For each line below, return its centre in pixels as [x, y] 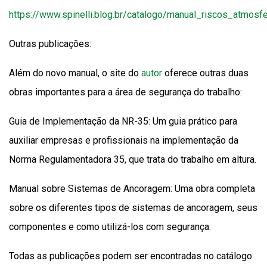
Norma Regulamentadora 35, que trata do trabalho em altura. [133, 159]
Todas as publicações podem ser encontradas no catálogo [131, 256]
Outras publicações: [50, 44]
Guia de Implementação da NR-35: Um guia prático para [123, 121]
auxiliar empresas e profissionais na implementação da [124, 140]
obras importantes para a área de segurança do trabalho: [125, 92]
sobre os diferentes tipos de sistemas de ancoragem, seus [133, 208]
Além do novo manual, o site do [75, 73]
